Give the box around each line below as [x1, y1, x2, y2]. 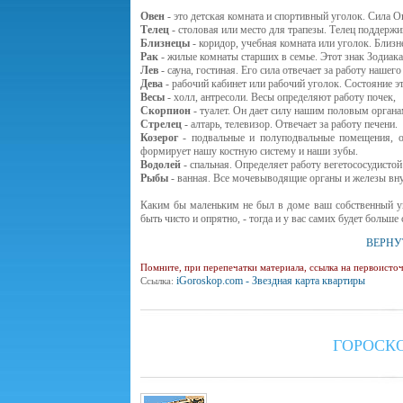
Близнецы [139, 37, 190, 49]
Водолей [139, 158, 181, 171]
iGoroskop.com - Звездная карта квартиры [175, 274, 365, 287]
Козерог [139, 131, 178, 144]
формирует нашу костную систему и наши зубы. [139, 145, 358, 157]
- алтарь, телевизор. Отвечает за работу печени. [181, 118, 398, 130]
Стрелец [139, 118, 182, 130]
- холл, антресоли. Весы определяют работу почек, [164, 91, 396, 103]
